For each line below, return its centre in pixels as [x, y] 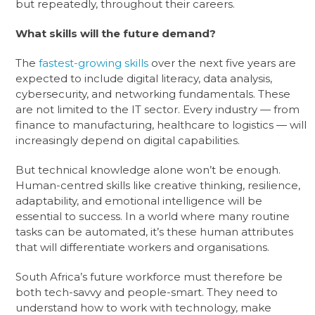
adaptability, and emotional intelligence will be [139, 200]
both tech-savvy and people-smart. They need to [147, 292]
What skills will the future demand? [116, 33]
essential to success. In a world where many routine [153, 216]
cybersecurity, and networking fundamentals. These [153, 94]
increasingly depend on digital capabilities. [128, 140]
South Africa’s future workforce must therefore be [149, 276]
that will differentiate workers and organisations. [143, 247]
